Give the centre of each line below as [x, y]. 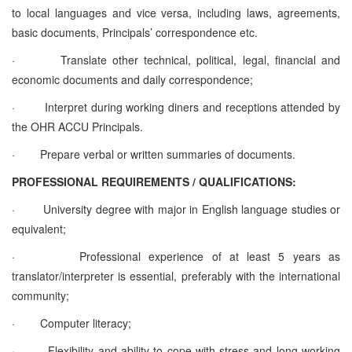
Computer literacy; [86, 323]
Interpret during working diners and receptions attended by [192, 106]
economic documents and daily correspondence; [132, 79]
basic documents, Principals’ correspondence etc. [135, 32]
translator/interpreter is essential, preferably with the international [176, 275]
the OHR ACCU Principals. [77, 126]
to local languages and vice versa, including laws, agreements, [176, 12]
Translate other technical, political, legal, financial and [200, 59]
